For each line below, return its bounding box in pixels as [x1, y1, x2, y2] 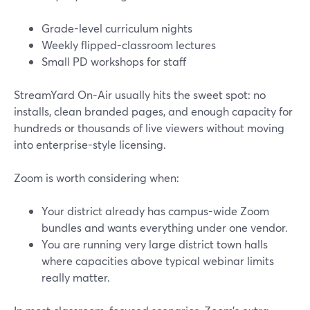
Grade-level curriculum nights [42, 21, 192, 35]
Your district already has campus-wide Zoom [42, 203, 269, 218]
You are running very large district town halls [42, 237, 268, 251]
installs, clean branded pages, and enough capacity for [14, 104, 293, 118]
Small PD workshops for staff [42, 54, 186, 69]
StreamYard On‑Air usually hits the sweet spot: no [14, 87, 266, 102]
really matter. [42, 270, 110, 284]
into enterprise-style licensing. [14, 137, 166, 152]
